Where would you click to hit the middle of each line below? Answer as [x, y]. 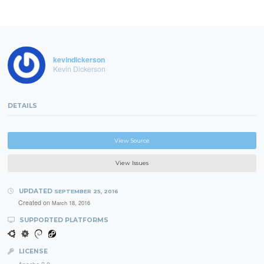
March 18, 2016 [71, 203]
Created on [35, 203]
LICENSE [32, 251]
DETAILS [23, 105]
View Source [132, 140]
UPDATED [35, 191]
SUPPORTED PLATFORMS [63, 220]
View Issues [132, 163]
